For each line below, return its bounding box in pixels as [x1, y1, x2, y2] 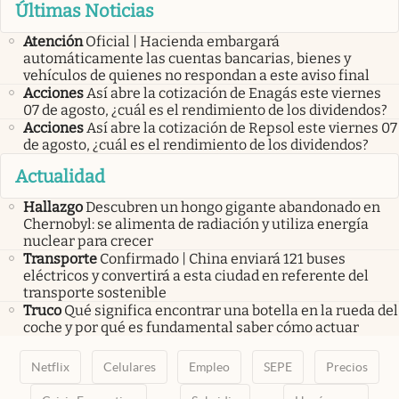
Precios [326, 359, 369, 374]
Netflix [30, 359, 69, 374]
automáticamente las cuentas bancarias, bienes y [23, 50, 351, 68]
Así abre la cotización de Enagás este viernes [86, 85, 381, 102]
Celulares [102, 359, 156, 374]
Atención [23, 33, 83, 51]
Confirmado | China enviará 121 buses [100, 249, 346, 267]
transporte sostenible [23, 283, 167, 301]
